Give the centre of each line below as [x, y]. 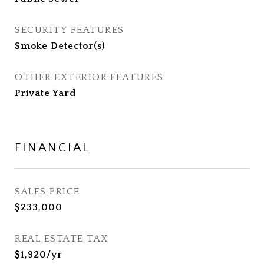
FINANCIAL [52, 148]
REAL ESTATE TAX [62, 239]
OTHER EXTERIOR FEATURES [89, 77]
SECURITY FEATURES [70, 30]
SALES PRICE [47, 192]
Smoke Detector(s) [60, 46]
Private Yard [45, 93]
